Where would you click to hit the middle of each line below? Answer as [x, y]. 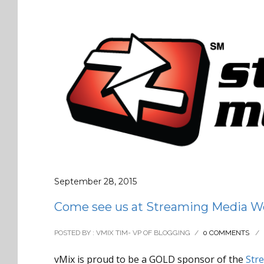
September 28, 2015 [95, 181]
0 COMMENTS [226, 232]
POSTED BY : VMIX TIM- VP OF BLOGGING [122, 232]
